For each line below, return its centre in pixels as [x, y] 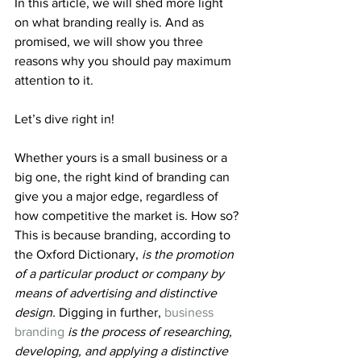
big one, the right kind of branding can [124, 176]
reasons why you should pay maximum [124, 60]
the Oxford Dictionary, [78, 254]
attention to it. [54, 80]
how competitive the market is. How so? [128, 215]
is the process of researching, [151, 331]
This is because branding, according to [124, 234]
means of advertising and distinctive [117, 293]
